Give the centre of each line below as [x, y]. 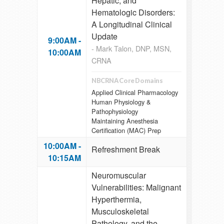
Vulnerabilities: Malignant [136, 187]
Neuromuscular [119, 175]
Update [104, 36]
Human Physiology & [121, 101]
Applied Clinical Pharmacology [135, 92]
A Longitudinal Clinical [132, 24]
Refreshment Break [126, 149]
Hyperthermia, [116, 199]
